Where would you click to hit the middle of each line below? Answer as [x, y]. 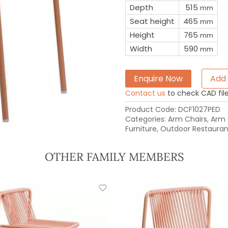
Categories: [146, 119]
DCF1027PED [199, 109]
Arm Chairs [187, 119]
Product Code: [151, 109]
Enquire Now [158, 78]
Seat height [152, 21]
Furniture [141, 129]
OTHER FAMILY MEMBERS [114, 156]
